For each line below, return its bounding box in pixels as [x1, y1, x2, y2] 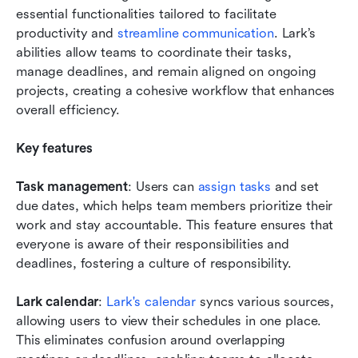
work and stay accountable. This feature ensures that [16, 217, 334, 233]
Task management [16, 178, 129, 194]
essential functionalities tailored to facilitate [16, 6, 276, 22]
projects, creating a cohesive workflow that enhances [16, 82, 336, 98]
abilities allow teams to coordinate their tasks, [16, 44, 292, 60]
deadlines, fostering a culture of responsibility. [16, 255, 292, 271]
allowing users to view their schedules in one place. [16, 312, 322, 328]
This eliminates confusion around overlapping [16, 332, 286, 348]
